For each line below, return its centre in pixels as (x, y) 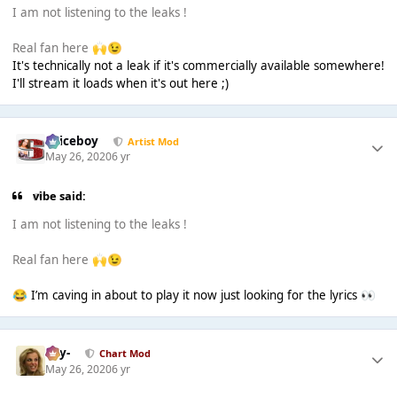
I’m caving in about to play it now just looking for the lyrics (194, 296)
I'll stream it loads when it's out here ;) (120, 84)
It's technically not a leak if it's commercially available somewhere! (198, 66)
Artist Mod (153, 141)
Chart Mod (125, 353)
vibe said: (60, 195)
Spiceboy (72, 141)
